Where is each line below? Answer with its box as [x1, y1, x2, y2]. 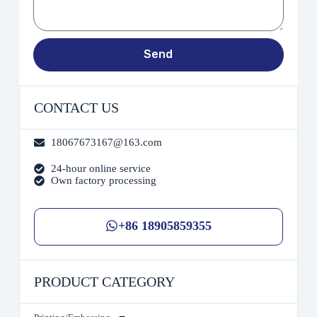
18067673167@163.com [50, 136, 162, 148]
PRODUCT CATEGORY [33, 273, 175, 289]
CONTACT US [33, 99, 119, 115]
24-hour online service [50, 162, 151, 174]
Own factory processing [50, 174, 156, 186]
